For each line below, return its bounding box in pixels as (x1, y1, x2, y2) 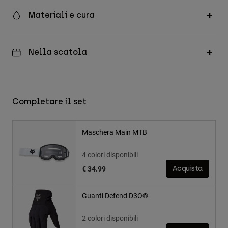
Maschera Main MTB (82, 127, 147, 137)
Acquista (173, 164, 203, 174)
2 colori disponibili (82, 213, 138, 223)
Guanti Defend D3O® (82, 191, 148, 201)
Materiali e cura (28, 10, 95, 20)
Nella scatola (28, 47, 87, 58)
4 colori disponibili (82, 150, 138, 160)
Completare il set (12, 97, 87, 107)
